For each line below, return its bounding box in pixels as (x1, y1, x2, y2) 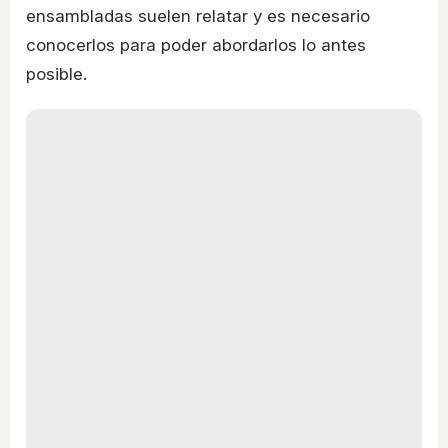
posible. (26, 64, 87, 85)
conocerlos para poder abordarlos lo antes (26, 35, 366, 56)
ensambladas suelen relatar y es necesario (26, 6, 370, 27)
